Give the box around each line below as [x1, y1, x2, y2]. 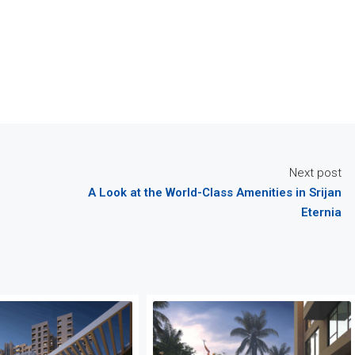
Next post [289, 165, 342, 180]
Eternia [301, 204, 342, 219]
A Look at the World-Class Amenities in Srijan [88, 185, 342, 200]
